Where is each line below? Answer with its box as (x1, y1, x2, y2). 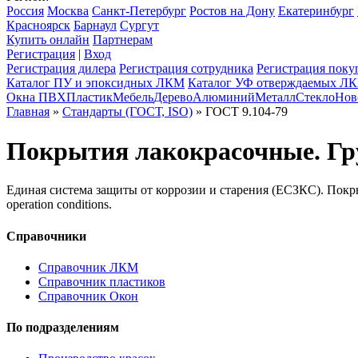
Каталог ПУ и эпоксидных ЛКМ (6, 76, 185, 90)
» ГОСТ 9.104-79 (193, 105, 288, 119)
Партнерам (93, 33, 153, 47)
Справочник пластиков (38, 274, 165, 288)
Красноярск (6, 18, 70, 33)
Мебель (113, 90, 153, 105)
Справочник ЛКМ (38, 260, 138, 274)
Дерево (153, 90, 193, 105)
